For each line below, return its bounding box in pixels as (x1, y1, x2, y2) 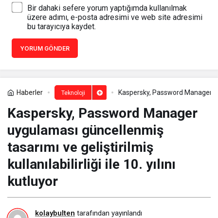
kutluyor (7, 173, 58, 190)
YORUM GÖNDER (20, 45, 70, 53)
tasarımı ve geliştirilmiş (7, 139, 153, 156)
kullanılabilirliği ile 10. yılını (7, 156, 176, 173)
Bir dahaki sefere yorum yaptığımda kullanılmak (27, 3, 187, 13)
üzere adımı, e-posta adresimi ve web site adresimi (27, 13, 202, 22)
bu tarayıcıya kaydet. (27, 22, 96, 32)
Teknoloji (61, 90, 85, 97)
